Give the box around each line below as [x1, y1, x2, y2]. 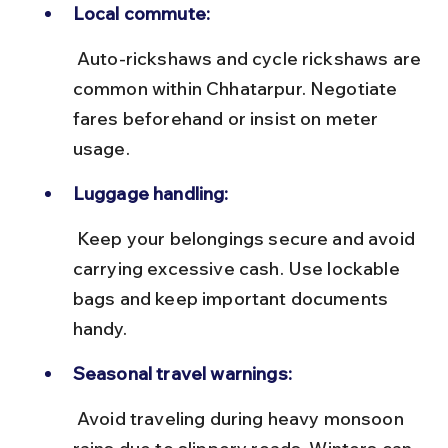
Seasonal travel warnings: [72, 362, 292, 385]
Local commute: [72, 2, 211, 25]
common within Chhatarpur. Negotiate [72, 77, 402, 100]
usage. [72, 137, 130, 160]
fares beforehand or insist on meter [72, 107, 383, 130]
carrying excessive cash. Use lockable [72, 257, 404, 280]
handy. [72, 317, 127, 340]
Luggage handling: [72, 182, 229, 205]
